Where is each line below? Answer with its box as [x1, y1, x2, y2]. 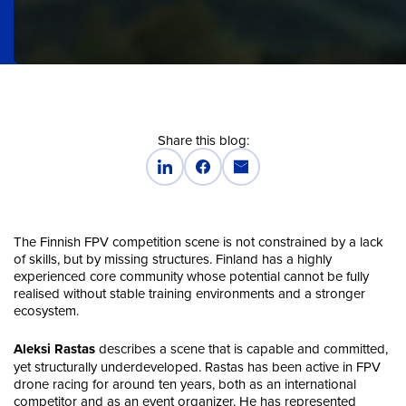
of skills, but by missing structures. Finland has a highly [14, 249, 332, 268]
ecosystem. [14, 301, 79, 320]
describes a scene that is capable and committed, [95, 338, 388, 358]
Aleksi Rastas [14, 338, 95, 359]
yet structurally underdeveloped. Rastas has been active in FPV [14, 356, 381, 376]
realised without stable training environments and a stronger [14, 284, 365, 303]
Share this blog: [157, 130, 249, 150]
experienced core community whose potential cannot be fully [14, 266, 369, 285]
